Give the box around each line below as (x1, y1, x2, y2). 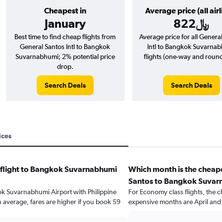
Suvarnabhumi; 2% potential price (15, 53, 115, 60)
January (44, 16, 86, 30)
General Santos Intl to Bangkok (20, 43, 110, 51)
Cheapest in (44, 6, 86, 15)
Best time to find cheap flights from (14, 33, 115, 41)
